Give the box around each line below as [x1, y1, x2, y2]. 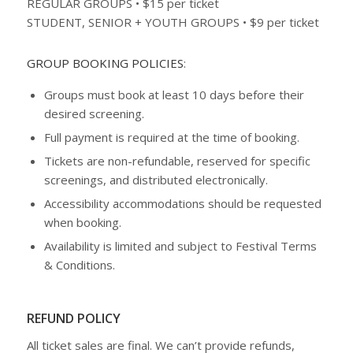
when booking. [43, 214, 121, 230]
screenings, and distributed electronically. [43, 171, 268, 188]
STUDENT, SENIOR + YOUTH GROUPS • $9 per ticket [26, 13, 319, 30]
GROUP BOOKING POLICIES [26, 55, 184, 71]
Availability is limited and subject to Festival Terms [43, 237, 317, 254]
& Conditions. [43, 256, 115, 273]
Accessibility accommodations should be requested [43, 195, 321, 211]
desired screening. [43, 105, 144, 121]
